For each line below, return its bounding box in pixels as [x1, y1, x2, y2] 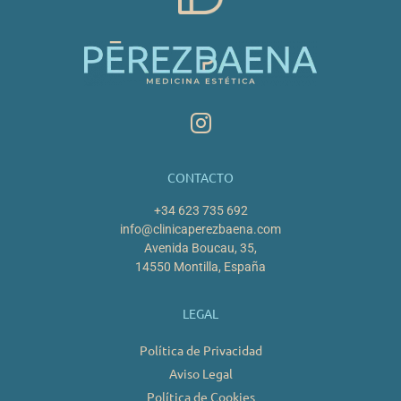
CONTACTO [167, 168, 234, 185]
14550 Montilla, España [135, 259, 266, 274]
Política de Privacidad [139, 342, 262, 359]
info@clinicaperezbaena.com [120, 221, 281, 236]
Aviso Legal [168, 365, 233, 382]
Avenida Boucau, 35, [144, 240, 257, 255]
